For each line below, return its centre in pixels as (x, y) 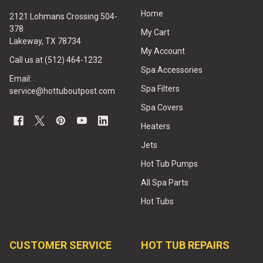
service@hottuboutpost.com (62, 91)
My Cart (155, 33)
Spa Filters (160, 89)
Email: (21, 79)
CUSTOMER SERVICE (60, 245)
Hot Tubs (157, 202)
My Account (163, 51)
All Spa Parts (165, 183)
